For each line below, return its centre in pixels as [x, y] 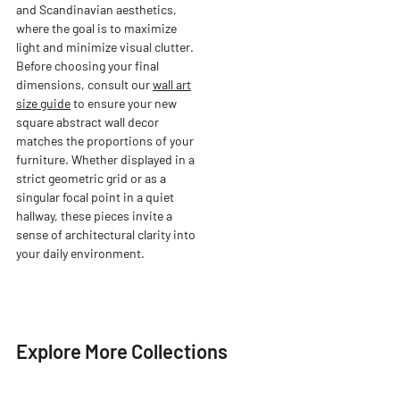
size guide [43, 103]
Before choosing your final [87, 65]
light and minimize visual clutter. [104, 46]
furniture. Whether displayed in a [105, 159]
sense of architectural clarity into [105, 234]
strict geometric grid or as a [91, 178]
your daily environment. [80, 253]
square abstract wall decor [87, 121]
